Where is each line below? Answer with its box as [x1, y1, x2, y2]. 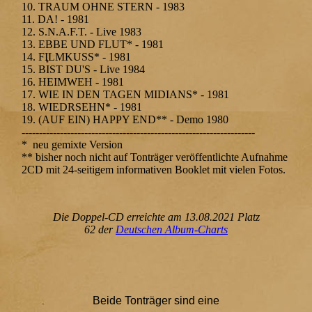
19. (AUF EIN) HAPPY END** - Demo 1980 [22, 114, 229, 126]
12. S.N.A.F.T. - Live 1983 [22, 26, 142, 38]
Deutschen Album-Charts [116, 224, 228, 236]
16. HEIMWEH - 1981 [22, 76, 125, 88]
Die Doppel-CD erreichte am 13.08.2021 [52, 211, 237, 224]
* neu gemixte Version [22, 139, 123, 151]
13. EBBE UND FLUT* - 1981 [22, 38, 164, 51]
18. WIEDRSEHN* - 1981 [22, 101, 143, 114]
